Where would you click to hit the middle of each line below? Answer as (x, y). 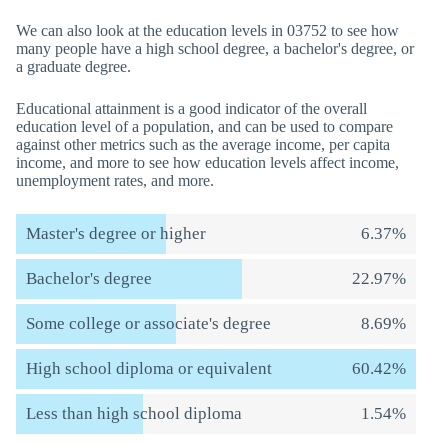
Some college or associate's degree (148, 323)
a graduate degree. (73, 66)
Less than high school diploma (134, 413)
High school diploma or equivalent (149, 368)
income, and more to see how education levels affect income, (207, 162)
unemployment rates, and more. (115, 180)
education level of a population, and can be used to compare (204, 126)
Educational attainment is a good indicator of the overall (191, 108)
